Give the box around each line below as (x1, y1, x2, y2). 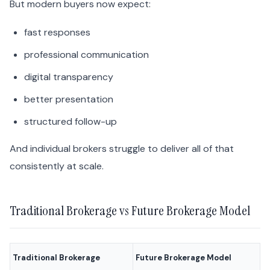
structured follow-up (24, 115, 117, 128)
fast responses (24, 26, 90, 39)
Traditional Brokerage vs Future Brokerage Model (10, 202, 250, 220)
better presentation (24, 93, 113, 106)
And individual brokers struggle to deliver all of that (10, 142, 234, 155)
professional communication (24, 48, 149, 61)
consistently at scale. (10, 160, 104, 173)
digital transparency (24, 71, 113, 84)
